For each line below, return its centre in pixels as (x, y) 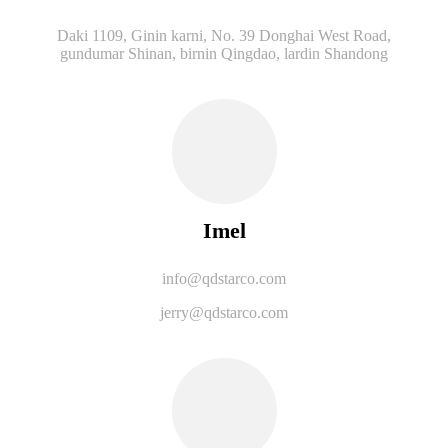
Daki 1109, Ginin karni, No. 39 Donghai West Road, (224, 35)
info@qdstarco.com (224, 278)
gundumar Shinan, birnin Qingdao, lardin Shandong (224, 53)
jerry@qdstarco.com (224, 312)
